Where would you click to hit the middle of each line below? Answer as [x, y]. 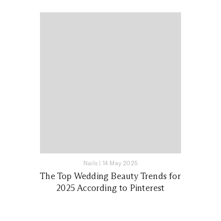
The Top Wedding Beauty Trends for [110, 176]
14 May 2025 [120, 163]
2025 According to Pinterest [110, 188]
